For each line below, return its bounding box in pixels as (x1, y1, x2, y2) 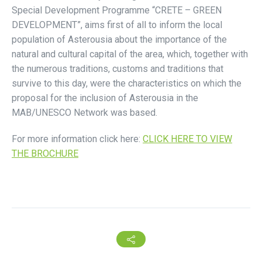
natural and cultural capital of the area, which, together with (12, 48, 248, 60)
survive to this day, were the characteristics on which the (12, 77, 242, 89)
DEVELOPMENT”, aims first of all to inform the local (12, 19, 222, 30)
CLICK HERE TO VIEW (143, 133, 232, 144)
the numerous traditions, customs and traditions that (12, 63, 223, 74)
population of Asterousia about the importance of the (12, 33, 227, 45)
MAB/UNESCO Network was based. (12, 106, 157, 118)
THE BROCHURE (12, 147, 78, 159)
